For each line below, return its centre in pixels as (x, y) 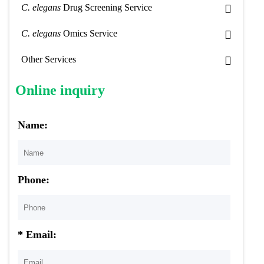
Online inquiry (60, 90)
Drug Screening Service (106, 7)
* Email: (37, 235)
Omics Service (89, 33)
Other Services (49, 59)
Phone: (33, 180)
